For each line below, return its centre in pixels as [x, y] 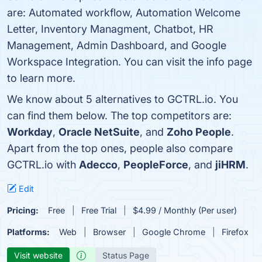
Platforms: [28, 232]
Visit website [38, 255]
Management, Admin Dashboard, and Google [117, 45]
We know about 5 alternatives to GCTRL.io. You [123, 99]
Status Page [126, 255]
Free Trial [99, 210]
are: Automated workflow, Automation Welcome [124, 13]
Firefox [235, 232]
